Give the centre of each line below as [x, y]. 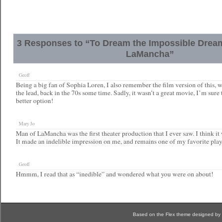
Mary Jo [25, 124]
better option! [35, 101]
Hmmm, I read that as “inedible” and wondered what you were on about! [115, 174]
